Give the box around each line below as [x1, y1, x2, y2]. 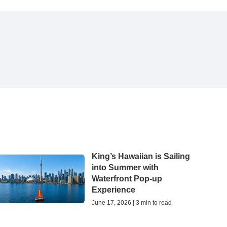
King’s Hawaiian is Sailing [91, 152, 190, 161]
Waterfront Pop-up [91, 174, 162, 183]
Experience [91, 185, 135, 194]
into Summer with [91, 163, 159, 172]
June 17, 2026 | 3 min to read [91, 199, 172, 206]
